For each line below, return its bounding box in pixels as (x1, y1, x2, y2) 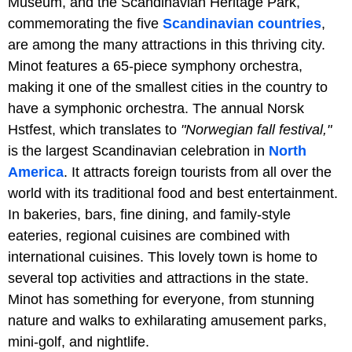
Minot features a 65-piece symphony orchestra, (8, 57, 302, 74)
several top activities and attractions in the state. (8, 269, 309, 286)
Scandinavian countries (163, 15, 321, 31)
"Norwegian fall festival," (181, 121, 332, 137)
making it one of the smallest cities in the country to (8, 79, 328, 95)
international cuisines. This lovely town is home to (8, 248, 317, 265)
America (8, 163, 64, 180)
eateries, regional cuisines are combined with (8, 227, 290, 244)
